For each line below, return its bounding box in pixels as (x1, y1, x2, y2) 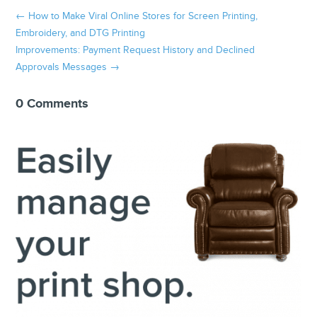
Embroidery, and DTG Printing (16, 27, 146, 39)
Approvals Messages (16, 61, 108, 73)
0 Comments (16, 96, 89, 112)
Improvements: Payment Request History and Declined (16, 44, 255, 56)
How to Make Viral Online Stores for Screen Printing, (28, 10, 258, 22)
